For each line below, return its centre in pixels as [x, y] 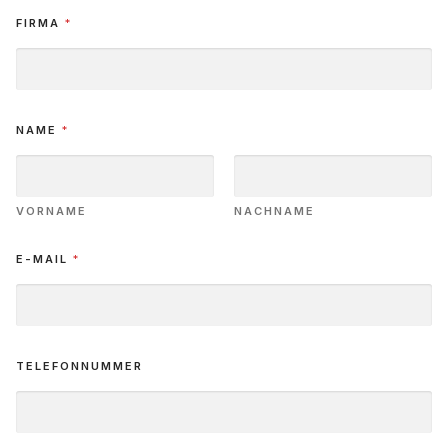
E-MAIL [44, 259]
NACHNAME [274, 211]
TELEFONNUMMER [79, 366]
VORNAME [51, 211]
